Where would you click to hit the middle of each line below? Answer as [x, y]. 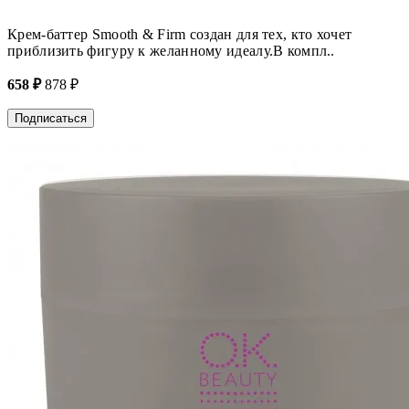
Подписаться [51, 118]
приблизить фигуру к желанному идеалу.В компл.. [171, 50]
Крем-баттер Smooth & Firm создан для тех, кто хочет [180, 34]
